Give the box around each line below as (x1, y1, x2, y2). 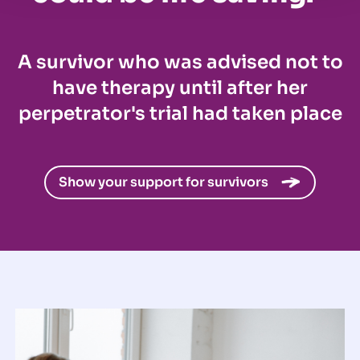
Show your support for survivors (59, 173, 269, 190)
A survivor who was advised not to (17, 50, 343, 74)
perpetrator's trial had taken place (18, 101, 342, 125)
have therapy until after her (52, 76, 308, 100)
